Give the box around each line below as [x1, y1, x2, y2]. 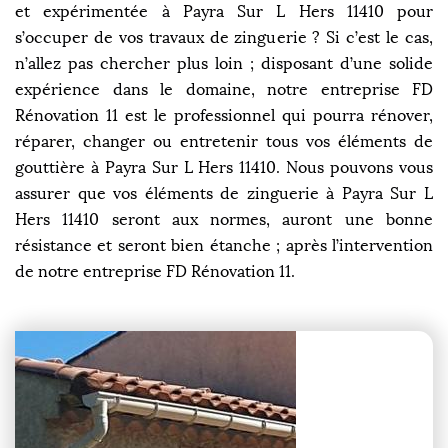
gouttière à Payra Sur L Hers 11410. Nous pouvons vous [15, 158, 433, 178]
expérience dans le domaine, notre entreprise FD [15, 80, 433, 100]
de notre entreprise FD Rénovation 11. [15, 262, 295, 282]
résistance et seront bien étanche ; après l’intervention [15, 236, 433, 256]
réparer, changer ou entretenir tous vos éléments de [15, 132, 433, 152]
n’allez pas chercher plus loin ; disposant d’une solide [15, 54, 433, 74]
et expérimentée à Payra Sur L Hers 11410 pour [15, 2, 433, 22]
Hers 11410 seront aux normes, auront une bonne [15, 210, 433, 230]
